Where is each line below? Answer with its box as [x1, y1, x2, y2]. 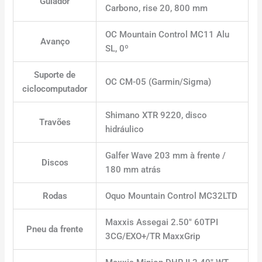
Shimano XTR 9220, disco [105, 109, 208, 120]
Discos [41, 157, 68, 168]
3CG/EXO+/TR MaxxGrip [105, 230, 201, 242]
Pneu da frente [26, 223, 84, 235]
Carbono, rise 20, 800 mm [105, 2, 208, 13]
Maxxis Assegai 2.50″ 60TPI [105, 216, 219, 227]
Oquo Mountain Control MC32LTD [105, 190, 238, 201]
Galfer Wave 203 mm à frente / [105, 150, 226, 161]
